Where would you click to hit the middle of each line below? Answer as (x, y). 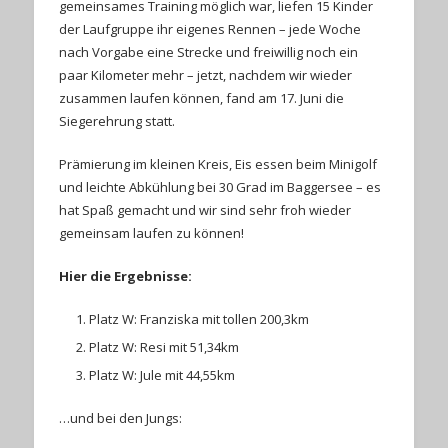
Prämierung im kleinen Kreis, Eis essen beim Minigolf (217, 163)
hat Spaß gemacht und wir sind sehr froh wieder (204, 209)
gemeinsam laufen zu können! (151, 232)
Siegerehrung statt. (116, 120)
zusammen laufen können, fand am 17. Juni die (201, 97)
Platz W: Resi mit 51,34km (163, 346)
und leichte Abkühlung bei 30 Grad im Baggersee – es (219, 186)
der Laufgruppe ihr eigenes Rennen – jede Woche (209, 28)
